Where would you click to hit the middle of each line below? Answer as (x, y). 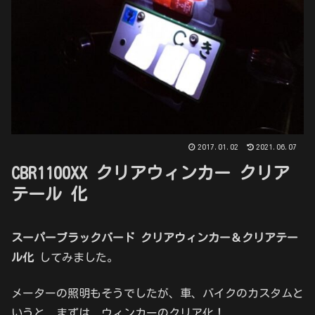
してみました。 (76, 258)
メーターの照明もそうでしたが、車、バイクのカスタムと (157, 293)
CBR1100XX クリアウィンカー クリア (150, 173)
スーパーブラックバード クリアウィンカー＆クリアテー (155, 238)
